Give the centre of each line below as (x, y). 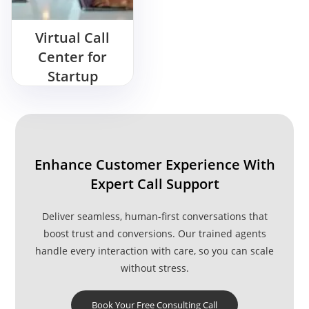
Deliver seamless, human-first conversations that (154, 217)
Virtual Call (73, 38)
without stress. (154, 268)
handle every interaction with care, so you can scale (154, 251)
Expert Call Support (154, 184)
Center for (73, 57)
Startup (72, 77)
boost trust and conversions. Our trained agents (154, 234)
